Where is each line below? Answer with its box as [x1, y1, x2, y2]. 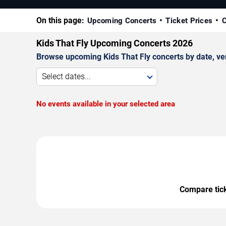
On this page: [36, 15, 84, 25]
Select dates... [42, 71, 91, 81]
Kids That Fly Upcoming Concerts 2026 [36, 37, 193, 48]
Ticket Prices [165, 16, 213, 25]
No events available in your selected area [36, 99, 175, 108]
